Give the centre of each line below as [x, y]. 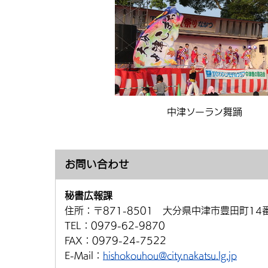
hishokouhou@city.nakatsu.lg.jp [170, 255]
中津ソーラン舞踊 [205, 112]
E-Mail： [84, 255]
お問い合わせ [97, 164]
